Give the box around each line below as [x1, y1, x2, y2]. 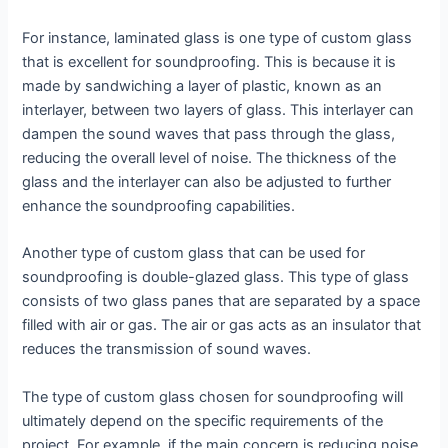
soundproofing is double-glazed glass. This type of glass [22, 268, 410, 287]
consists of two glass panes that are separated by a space [22, 292, 421, 311]
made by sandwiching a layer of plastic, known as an [22, 76, 383, 95]
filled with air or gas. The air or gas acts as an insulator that [22, 316, 422, 335]
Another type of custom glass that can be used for [22, 244, 366, 263]
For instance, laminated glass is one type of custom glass [22, 28, 413, 47]
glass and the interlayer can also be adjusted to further [22, 172, 392, 191]
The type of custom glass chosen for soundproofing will [22, 387, 404, 406]
